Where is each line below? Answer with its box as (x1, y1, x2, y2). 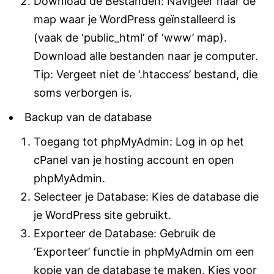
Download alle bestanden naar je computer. (34, 49, 258, 62)
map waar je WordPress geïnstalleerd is (34, 12, 235, 26)
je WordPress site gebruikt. (34, 208, 171, 221)
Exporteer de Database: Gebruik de (34, 226, 215, 240)
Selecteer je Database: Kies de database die (34, 190, 259, 203)
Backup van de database (24, 110, 152, 124)
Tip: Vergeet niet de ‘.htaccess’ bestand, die (34, 67, 257, 81)
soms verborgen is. (34, 86, 132, 99)
